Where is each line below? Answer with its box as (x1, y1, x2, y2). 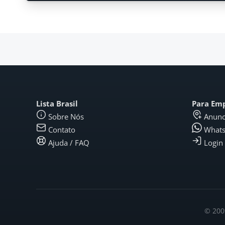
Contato (48, 125, 75, 135)
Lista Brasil (36, 98, 78, 108)
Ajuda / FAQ (48, 138, 89, 148)
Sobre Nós (48, 111, 84, 122)
